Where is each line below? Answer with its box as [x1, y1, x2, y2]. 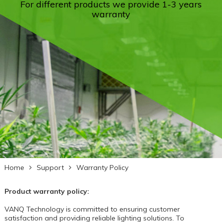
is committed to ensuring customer [63, 204, 180, 214]
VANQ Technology [4, 204, 64, 214]
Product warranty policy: [4, 186, 89, 196]
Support [36, 163, 64, 172]
